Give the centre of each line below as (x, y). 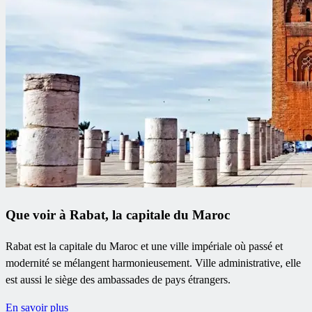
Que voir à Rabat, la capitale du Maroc (118, 214)
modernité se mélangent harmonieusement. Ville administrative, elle (153, 263)
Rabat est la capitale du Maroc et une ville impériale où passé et (144, 246)
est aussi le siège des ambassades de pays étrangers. (118, 279)
